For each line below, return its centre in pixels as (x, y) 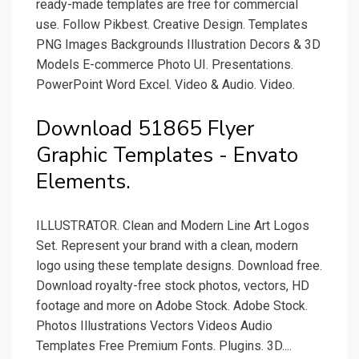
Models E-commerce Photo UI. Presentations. (165, 65)
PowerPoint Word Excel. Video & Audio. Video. (165, 85)
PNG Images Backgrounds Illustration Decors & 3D (178, 45)
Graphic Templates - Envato (167, 155)
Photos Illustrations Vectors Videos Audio (154, 326)
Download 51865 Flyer (145, 129)
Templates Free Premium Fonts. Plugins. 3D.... (164, 346)
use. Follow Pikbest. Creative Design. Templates (172, 25)
